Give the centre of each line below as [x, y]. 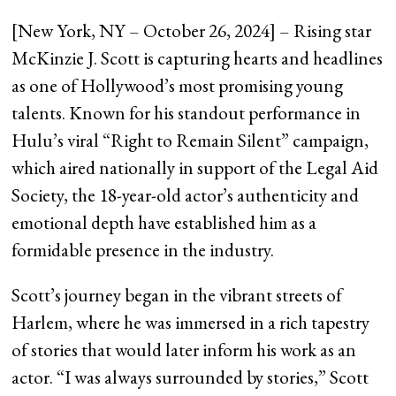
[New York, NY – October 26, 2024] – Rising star [192, 31]
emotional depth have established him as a [164, 223]
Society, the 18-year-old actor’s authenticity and [186, 195]
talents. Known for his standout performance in [187, 113]
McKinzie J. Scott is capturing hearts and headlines [198, 58]
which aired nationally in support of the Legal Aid [195, 168]
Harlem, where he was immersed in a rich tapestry [191, 323]
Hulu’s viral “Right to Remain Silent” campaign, [190, 141]
